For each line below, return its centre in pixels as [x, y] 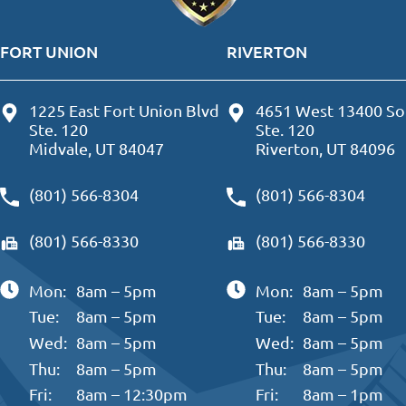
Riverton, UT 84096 [325, 148]
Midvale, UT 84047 [96, 148]
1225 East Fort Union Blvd [124, 110]
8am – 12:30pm [132, 394]
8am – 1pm [343, 394]
